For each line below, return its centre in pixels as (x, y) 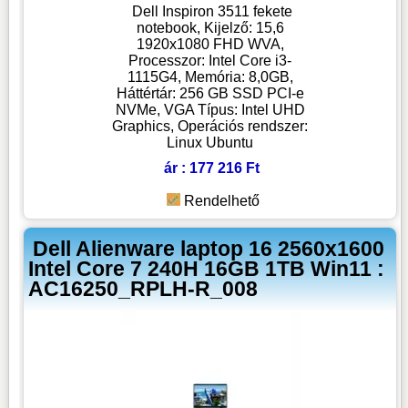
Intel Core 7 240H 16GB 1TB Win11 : (207, 268)
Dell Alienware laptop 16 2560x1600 (209, 248)
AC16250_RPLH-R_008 (143, 288)
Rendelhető (222, 200)
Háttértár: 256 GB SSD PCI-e (210, 93)
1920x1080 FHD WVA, (210, 44)
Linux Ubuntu (210, 142)
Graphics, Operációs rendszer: (210, 126)
